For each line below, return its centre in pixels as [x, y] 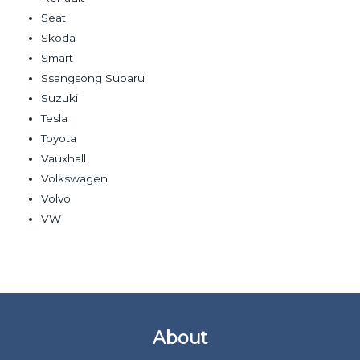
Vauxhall [64, 158]
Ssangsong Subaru [93, 78]
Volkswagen [75, 178]
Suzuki [60, 98]
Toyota [59, 138]
